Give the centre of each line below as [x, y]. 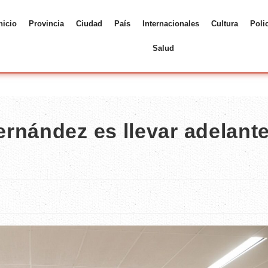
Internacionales [170, 24]
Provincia [46, 24]
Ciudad [89, 24]
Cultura [224, 24]
